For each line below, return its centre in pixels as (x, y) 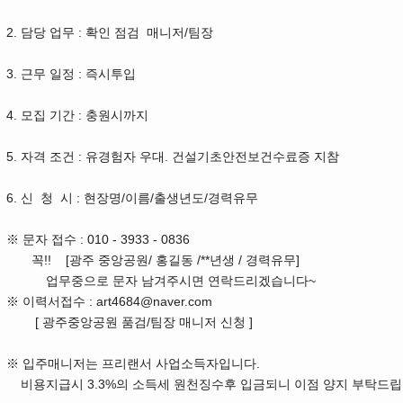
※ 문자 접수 (41, 240)
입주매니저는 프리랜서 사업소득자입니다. (143, 364)
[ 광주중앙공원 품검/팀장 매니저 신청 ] (130, 322)
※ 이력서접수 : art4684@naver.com (109, 302)
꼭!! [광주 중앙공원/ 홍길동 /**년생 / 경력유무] (153, 260)
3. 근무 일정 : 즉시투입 (71, 74)
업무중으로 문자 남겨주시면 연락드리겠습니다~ (161, 281)
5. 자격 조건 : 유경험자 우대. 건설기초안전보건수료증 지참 (173, 157)
